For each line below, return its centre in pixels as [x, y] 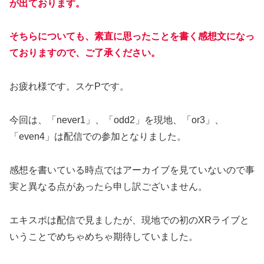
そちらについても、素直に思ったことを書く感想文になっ [132, 37]
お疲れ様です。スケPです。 [69, 87]
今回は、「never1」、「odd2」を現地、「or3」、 [117, 120]
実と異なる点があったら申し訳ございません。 [108, 186]
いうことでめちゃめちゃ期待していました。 [104, 236]
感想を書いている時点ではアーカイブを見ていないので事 [132, 170]
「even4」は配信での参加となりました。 [98, 136]
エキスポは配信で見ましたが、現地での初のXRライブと [129, 220]
